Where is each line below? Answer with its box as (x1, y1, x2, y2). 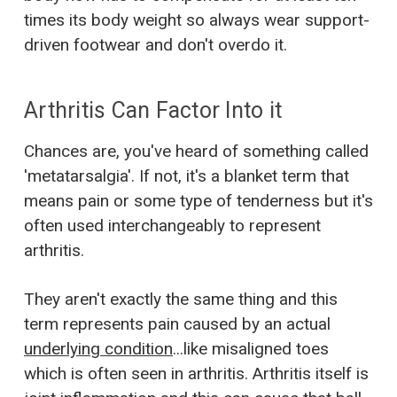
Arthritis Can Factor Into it (24, 97, 282, 123)
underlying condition (24, 338, 173, 359)
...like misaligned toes (173, 338, 329, 359)
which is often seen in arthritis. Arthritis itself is (24, 362, 369, 384)
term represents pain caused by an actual (24, 313, 331, 334)
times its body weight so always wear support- (24, 9, 370, 30)
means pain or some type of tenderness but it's (24, 190, 373, 211)
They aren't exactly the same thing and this (24, 288, 338, 309)
